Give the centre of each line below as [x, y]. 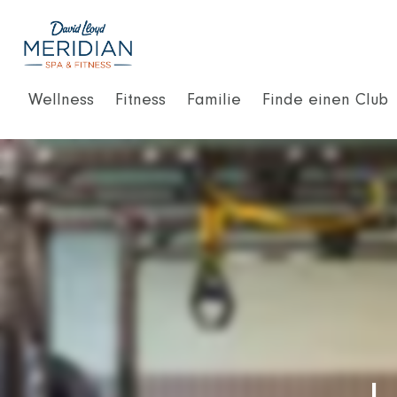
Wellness [61, 100]
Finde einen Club [325, 100]
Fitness [140, 100]
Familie [214, 100]
